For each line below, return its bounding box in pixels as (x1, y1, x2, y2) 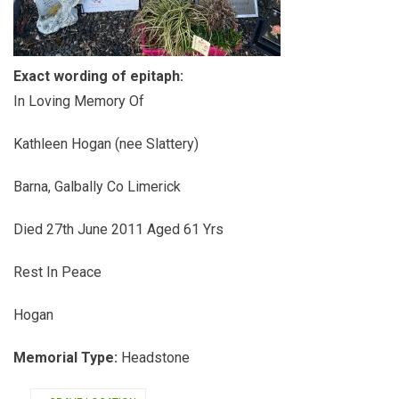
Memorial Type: (13, 349, 121, 366)
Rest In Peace (13, 264, 105, 281)
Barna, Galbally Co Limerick (13, 178, 184, 195)
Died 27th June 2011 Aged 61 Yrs (13, 221, 227, 238)
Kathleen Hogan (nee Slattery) (13, 135, 202, 152)
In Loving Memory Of (13, 93, 148, 110)
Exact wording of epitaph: (13, 68, 187, 85)
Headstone (121, 349, 190, 366)
